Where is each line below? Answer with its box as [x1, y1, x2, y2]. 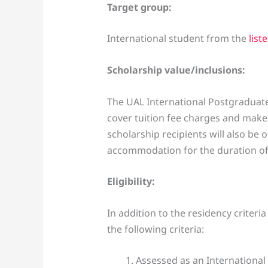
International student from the [106, 32, 246, 45]
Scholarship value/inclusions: [106, 63, 245, 77]
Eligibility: [106, 175, 155, 188]
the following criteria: [106, 222, 204, 236]
